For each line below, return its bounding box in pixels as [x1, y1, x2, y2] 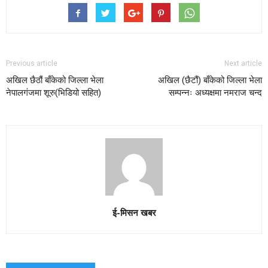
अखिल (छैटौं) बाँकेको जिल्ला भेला [158, 74, 262, 86]
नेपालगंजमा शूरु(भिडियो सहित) [6, 87, 101, 98]
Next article [224, 59, 262, 68]
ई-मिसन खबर [112, 206, 156, 218]
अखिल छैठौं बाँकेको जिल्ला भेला [6, 74, 103, 86]
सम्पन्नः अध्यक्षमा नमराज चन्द [169, 87, 262, 98]
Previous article [6, 59, 57, 68]
